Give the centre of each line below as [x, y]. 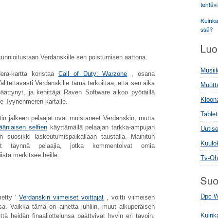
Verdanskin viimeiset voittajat [62, 198]
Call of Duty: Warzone [93, 74]
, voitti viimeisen [129, 198]
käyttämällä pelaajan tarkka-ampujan [101, 127]
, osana [141, 74]
